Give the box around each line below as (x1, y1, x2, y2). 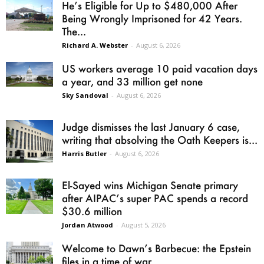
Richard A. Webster (62, 41, 128, 50)
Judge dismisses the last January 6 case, (62, 120, 240, 134)
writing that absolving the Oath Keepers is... (62, 133, 258, 147)
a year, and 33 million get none (62, 75, 203, 88)
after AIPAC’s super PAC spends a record (62, 192, 248, 205)
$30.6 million (62, 204, 122, 218)
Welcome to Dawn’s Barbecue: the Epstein (62, 242, 251, 255)
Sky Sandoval (62, 91, 108, 100)
